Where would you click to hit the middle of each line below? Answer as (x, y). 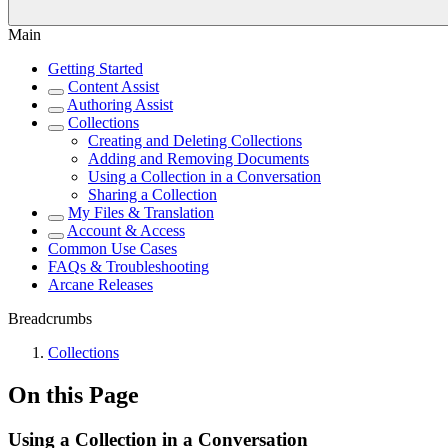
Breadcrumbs (50, 318)
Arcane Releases (100, 284)
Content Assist (113, 86)
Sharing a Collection (152, 194)
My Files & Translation (141, 212)
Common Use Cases (112, 248)
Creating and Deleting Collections (195, 140)
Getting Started (95, 68)
